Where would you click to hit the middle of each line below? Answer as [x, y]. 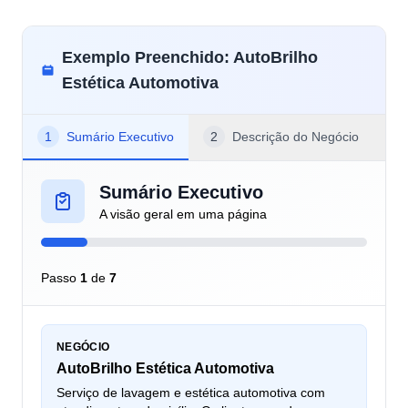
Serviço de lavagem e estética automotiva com [191, 393]
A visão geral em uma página [183, 214]
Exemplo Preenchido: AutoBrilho [189, 57]
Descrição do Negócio [296, 137]
